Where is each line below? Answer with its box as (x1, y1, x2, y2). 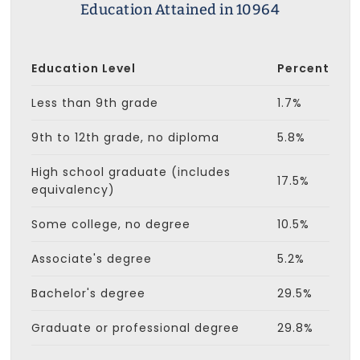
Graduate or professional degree (31, 319, 239, 336)
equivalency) (31, 181, 115, 198)
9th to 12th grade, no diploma (31, 129, 219, 145)
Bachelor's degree (31, 284, 145, 301)
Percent (276, 59, 329, 76)
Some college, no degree (31, 215, 190, 232)
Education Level (31, 59, 136, 76)
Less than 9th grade (31, 94, 158, 111)
